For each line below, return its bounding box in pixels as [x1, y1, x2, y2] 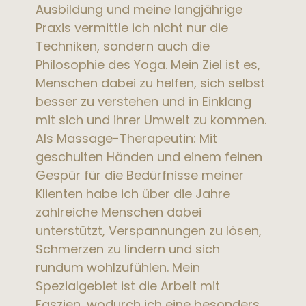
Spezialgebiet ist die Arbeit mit [36, 277, 221, 294]
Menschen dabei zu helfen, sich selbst [36, 74, 266, 92]
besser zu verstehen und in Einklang [36, 92, 252, 110]
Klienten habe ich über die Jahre [36, 184, 231, 202]
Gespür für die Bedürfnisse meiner [36, 166, 245, 184]
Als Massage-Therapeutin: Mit [36, 129, 218, 147]
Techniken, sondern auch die [36, 37, 210, 55]
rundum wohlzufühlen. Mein [36, 258, 201, 276]
